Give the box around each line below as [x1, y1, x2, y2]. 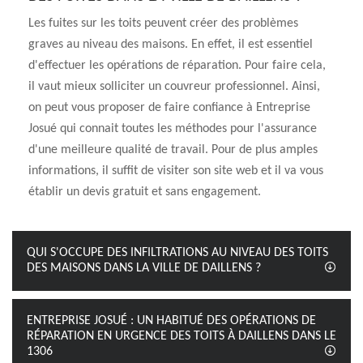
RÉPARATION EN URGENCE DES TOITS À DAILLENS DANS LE [27, 330, 336, 343]
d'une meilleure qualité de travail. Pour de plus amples [28, 143, 318, 156]
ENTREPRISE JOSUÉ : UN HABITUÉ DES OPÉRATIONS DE [27, 314, 316, 327]
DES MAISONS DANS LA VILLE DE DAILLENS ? [27, 262, 261, 275]
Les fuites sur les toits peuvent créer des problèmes [28, 17, 298, 30]
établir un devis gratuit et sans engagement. [28, 186, 261, 199]
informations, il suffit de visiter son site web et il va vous [28, 164, 323, 177]
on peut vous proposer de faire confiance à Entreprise [28, 101, 310, 114]
